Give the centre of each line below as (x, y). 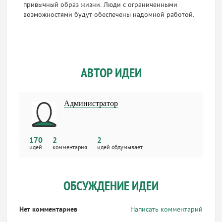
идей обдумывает (120, 148)
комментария (70, 148)
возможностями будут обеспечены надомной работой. (109, 15)
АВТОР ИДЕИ (111, 74)
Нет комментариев (49, 210)
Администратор (91, 103)
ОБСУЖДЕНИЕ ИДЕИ (111, 187)
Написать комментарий (166, 210)
